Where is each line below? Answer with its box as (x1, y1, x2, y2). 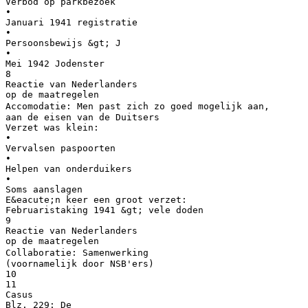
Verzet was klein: (5, 122, 99, 133)
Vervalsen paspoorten (5, 142, 115, 153)
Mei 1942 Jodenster (5, 58, 104, 69)
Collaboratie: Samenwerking (5, 247, 148, 258)
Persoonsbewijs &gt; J (5, 37, 121, 48)
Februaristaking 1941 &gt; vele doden (5, 204, 203, 215)
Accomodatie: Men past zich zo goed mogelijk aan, (5, 100, 269, 111)
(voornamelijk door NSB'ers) (5, 258, 154, 269)
